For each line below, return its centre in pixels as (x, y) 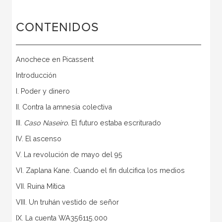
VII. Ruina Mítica (40, 187)
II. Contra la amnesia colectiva (64, 107)
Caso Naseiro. (46, 123)
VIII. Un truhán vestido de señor (67, 202)
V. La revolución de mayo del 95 (69, 155)
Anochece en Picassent (55, 60)
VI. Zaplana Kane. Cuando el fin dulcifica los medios (100, 171)
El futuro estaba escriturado (115, 123)
